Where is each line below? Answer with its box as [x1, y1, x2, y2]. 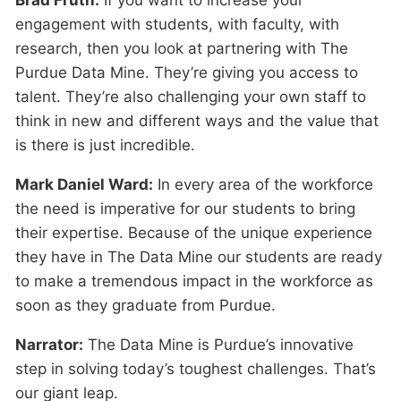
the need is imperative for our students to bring [15, 200, 355, 218]
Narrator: [15, 336, 83, 354]
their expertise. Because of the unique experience [15, 224, 372, 242]
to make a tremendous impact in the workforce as [15, 272, 373, 290]
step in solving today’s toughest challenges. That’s [15, 360, 376, 378]
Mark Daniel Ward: [15, 175, 153, 193]
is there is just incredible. [15, 136, 195, 154]
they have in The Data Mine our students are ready [15, 248, 382, 266]
